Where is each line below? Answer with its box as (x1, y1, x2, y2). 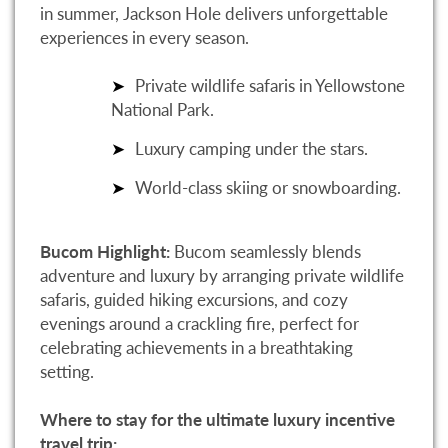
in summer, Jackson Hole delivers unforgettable (40, 2, 388, 24)
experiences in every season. (40, 26, 249, 48)
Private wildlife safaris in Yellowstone (135, 74, 405, 96)
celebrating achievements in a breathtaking (40, 337, 353, 359)
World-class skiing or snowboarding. (135, 176, 401, 198)
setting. (40, 361, 94, 383)
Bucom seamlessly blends (170, 241, 361, 263)
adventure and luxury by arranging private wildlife (40, 265, 404, 287)
